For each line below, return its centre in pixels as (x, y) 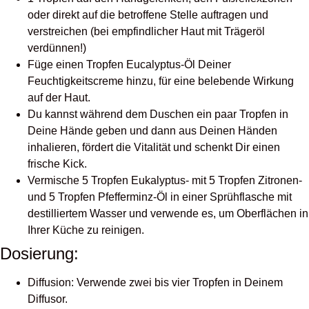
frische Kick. (57, 164)
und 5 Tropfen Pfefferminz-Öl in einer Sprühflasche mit (160, 197)
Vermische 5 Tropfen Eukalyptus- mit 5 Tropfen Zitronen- (165, 181)
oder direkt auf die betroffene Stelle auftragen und (148, 15)
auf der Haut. (59, 98)
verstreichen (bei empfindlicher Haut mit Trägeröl (146, 32)
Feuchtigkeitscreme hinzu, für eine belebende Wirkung (161, 81)
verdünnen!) (57, 48)
